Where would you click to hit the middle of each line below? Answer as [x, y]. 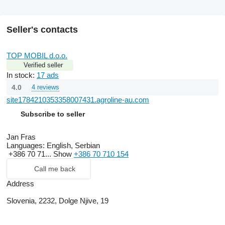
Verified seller [43, 65]
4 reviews [45, 87]
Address [20, 183]
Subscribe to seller [53, 114]
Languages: [26, 145]
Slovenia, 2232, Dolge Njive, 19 [58, 200]
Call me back [55, 168]
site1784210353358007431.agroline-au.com [78, 99]
